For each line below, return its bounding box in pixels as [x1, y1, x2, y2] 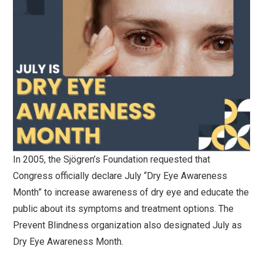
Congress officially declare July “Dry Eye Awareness [13, 170, 228, 181]
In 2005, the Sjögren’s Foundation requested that [13, 153, 211, 165]
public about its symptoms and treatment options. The [13, 203, 234, 214]
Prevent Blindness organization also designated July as [13, 219, 242, 231]
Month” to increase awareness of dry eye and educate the [13, 186, 249, 198]
